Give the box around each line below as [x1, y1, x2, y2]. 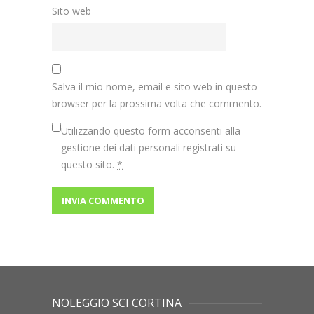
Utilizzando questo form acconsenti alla [61, 124, 240, 138]
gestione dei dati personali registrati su [61, 141, 236, 155]
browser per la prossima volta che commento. [52, 97, 261, 111]
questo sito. [61, 158, 117, 172]
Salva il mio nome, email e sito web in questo [52, 80, 257, 94]
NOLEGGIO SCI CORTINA [52, 295, 182, 311]
